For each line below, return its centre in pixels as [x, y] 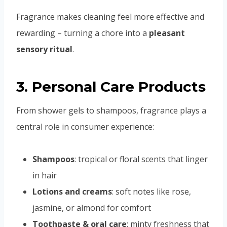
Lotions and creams [72, 192]
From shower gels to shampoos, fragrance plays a [111, 111]
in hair [45, 176]
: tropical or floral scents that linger [141, 159]
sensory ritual [44, 49]
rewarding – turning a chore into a [83, 33]
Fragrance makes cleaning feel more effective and [110, 17]
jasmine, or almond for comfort [92, 208]
